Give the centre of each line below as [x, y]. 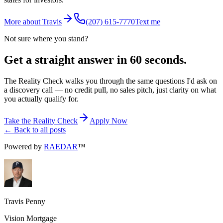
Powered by [23, 147]
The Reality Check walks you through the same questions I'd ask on [111, 81]
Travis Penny [25, 202]
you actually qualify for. [41, 99]
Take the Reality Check [41, 121]
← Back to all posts [35, 130]
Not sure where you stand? [46, 39]
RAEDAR [61, 147]
